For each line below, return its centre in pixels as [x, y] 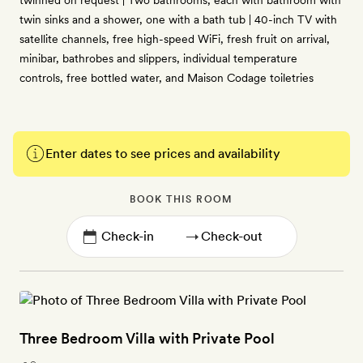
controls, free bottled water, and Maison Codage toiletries [167, 78]
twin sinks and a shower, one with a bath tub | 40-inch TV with [178, 19]
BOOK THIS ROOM [181, 199]
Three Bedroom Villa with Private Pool [147, 338]
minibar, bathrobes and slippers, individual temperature [158, 58]
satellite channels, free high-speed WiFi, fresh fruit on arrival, [175, 39]
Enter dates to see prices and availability [163, 154]
